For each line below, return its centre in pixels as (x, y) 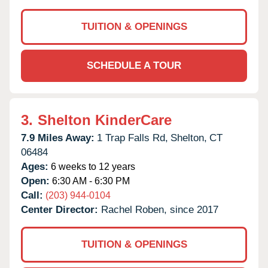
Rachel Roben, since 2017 (160, 209)
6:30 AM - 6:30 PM (90, 181)
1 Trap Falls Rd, (133, 138)
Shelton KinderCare (105, 120)
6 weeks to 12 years (92, 166)
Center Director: (61, 209)
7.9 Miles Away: (58, 138)
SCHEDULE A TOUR (134, 65)
